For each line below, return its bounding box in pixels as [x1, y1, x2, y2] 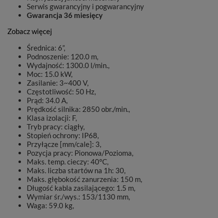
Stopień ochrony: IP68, [27, 131, 99, 140]
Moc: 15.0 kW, [27, 70, 73, 78]
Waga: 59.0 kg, [27, 201, 74, 210]
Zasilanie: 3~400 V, [27, 78, 89, 87]
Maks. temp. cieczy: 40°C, [27, 157, 109, 166]
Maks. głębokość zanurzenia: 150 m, [27, 175, 142, 183]
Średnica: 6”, [27, 43, 65, 52]
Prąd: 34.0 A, [27, 96, 68, 105]
